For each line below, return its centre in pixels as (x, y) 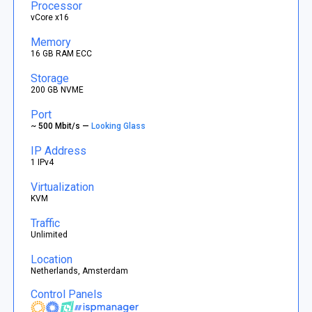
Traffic (46, 223)
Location (52, 259)
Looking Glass (120, 126)
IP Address (59, 150)
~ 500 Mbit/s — (61, 126)
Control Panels (67, 294)
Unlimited (49, 234)
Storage (50, 78)
